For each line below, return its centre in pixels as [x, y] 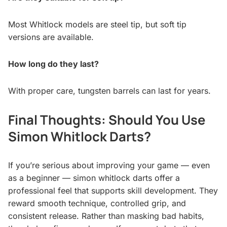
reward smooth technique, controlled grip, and [97, 203]
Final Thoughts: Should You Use [107, 120]
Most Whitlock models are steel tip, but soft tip [97, 25]
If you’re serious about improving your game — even [109, 165]
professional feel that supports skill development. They [113, 191]
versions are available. [51, 37]
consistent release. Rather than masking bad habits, [106, 216]
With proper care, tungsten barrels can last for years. [109, 91]
